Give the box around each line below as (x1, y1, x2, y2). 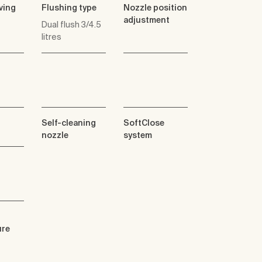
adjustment (123, 15, 170, 25)
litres (42, 32, 61, 42)
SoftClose (123, 118, 164, 128)
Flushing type (42, 3, 96, 13)
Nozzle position (123, 3, 187, 13)
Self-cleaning (42, 118, 96, 128)
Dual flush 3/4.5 (42, 20, 101, 30)
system (123, 130, 152, 140)
